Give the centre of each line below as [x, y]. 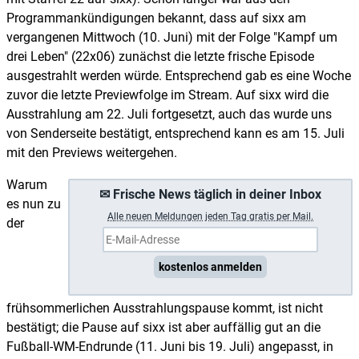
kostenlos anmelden [210, 266]
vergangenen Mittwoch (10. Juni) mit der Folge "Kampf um [172, 37]
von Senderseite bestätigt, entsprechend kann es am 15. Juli [175, 133]
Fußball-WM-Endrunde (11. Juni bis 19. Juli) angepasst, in [170, 346]
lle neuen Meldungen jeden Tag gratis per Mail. [214, 216]
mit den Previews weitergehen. [92, 152]
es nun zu [34, 204]
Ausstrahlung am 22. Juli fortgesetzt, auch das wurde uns [169, 114]
